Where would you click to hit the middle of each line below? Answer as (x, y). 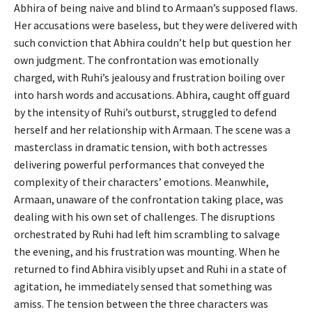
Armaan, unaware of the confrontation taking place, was (149, 199)
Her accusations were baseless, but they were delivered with (156, 25)
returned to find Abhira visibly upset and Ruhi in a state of (150, 268)
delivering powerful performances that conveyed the (139, 164)
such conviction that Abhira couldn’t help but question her (153, 42)
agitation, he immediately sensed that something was (143, 286)
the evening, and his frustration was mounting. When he (147, 251)
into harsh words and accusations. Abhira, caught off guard (152, 94)
